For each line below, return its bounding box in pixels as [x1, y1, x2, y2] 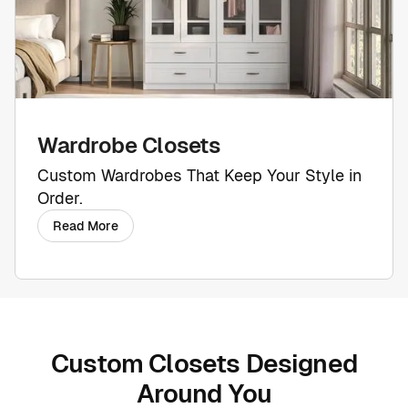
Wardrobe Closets [37, 132, 220, 158]
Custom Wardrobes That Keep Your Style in [37, 165, 362, 185]
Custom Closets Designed [51, 348, 357, 378]
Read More [53, 218, 118, 233]
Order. [37, 188, 83, 208]
